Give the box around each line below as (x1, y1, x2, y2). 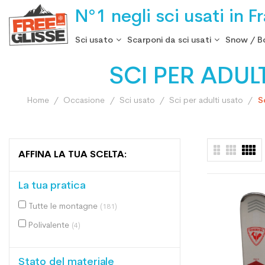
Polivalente (28, 221, 72, 231)
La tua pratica (18, 180, 85, 192)
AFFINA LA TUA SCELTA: (18, 150, 127, 160)
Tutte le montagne (28, 202, 100, 211)
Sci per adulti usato (169, 96, 244, 105)
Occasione (63, 96, 105, 105)
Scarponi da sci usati (127, 35, 211, 45)
